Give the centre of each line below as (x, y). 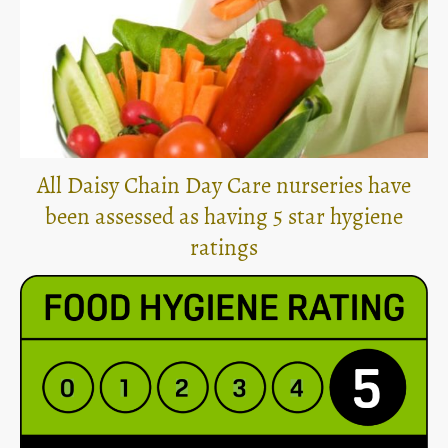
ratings (224, 248)
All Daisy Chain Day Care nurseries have (224, 186)
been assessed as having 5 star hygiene (224, 217)
